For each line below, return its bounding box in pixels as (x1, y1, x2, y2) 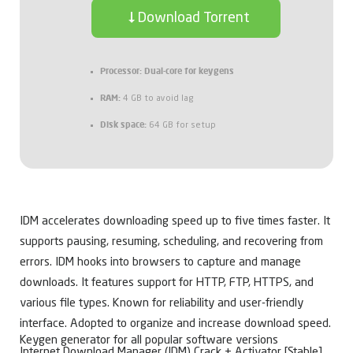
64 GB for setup (147, 121, 216, 131)
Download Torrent (138, 11, 250, 26)
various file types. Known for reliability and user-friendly (20, 298, 303, 310)
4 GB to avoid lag (121, 95, 194, 104)
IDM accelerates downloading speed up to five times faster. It (20, 216, 330, 229)
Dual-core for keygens (142, 65, 234, 77)
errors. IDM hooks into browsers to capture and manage (20, 257, 301, 269)
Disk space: (100, 119, 147, 131)
